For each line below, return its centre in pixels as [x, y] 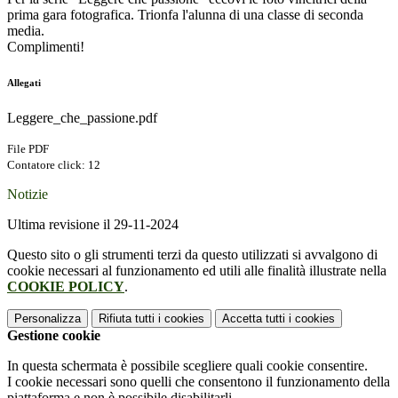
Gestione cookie [54, 336]
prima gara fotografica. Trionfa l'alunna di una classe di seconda [185, 15]
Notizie [28, 195]
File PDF [28, 149]
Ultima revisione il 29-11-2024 [93, 225]
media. [26, 31]
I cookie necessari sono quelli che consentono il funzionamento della [199, 382]
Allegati [24, 83]
